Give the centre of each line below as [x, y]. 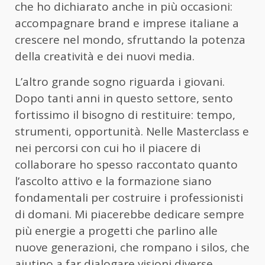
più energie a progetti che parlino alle [116, 231]
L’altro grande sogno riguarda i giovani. [120, 82]
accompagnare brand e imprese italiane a [127, 23]
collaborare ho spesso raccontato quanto [126, 165]
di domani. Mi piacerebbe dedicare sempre [130, 214]
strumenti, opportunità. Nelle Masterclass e [132, 132]
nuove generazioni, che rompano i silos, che [132, 248]
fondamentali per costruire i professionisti [129, 198]
